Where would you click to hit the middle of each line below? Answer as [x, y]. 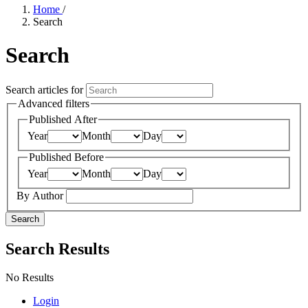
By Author [41, 195]
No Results [30, 278]
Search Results [57, 249]
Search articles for [46, 89]
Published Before [66, 157]
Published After [63, 120]
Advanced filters [54, 103]
